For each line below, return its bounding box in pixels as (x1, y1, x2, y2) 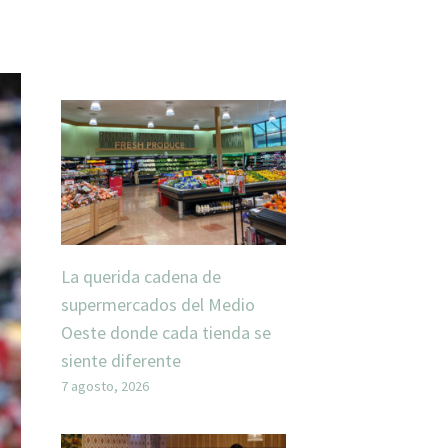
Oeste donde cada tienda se (61, 320, 271, 344)
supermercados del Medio (61, 292, 255, 316)
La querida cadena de (61, 264, 221, 288)
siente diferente (61, 348, 181, 372)
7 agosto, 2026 (61, 376, 149, 395)
